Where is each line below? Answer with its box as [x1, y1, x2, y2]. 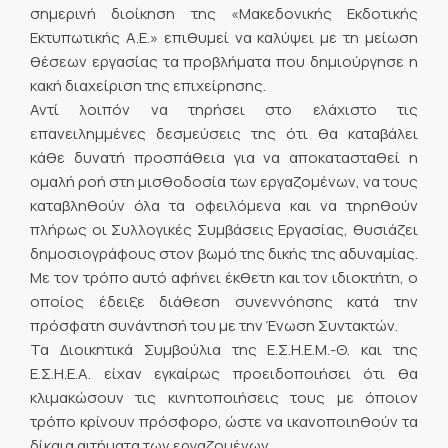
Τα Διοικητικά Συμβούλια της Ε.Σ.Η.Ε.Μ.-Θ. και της [30, 339, 418, 361]
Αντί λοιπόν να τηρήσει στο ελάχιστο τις [30, 99, 418, 121]
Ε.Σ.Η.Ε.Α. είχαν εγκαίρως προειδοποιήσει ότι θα [30, 363, 418, 385]
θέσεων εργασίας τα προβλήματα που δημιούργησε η [30, 51, 418, 73]
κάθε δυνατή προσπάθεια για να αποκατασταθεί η [30, 147, 418, 169]
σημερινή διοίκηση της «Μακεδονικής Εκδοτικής [30, 3, 418, 25]
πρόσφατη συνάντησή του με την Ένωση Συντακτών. [30, 315, 398, 337]
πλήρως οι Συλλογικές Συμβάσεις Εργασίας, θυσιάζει [30, 219, 418, 241]
